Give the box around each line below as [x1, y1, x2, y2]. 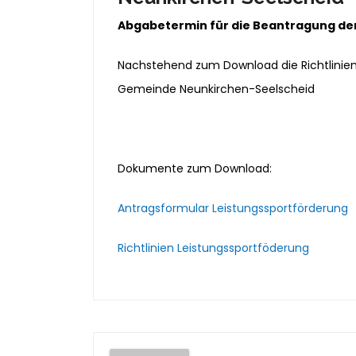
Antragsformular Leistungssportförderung [118, 200, 348, 216]
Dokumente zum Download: [118, 161, 272, 176]
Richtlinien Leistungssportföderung [118, 240, 309, 256]
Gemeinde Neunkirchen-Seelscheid [118, 81, 315, 97]
